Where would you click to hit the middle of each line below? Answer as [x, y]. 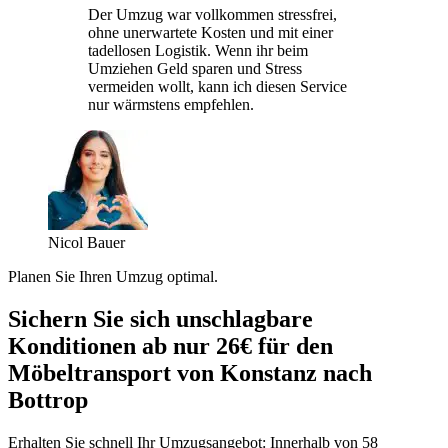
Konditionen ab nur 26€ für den [170, 345]
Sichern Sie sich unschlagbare [160, 318]
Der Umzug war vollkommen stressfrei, [212, 14]
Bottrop [48, 399]
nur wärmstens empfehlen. [171, 104]
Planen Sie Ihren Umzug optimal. [113, 276]
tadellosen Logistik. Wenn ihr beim [198, 50]
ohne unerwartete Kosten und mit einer [210, 32]
